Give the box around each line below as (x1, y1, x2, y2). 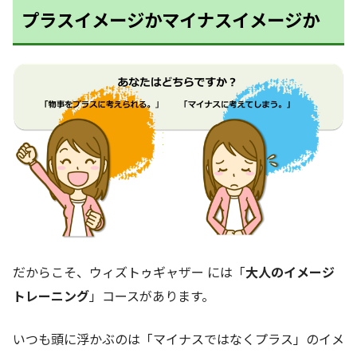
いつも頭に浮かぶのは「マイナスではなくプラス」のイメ (13, 328, 344, 348)
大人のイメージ (245, 261, 335, 281)
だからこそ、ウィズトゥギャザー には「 (13, 261, 245, 281)
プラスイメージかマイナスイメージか (22, 6, 320, 33)
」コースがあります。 (89, 285, 214, 305)
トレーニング (13, 285, 89, 305)
